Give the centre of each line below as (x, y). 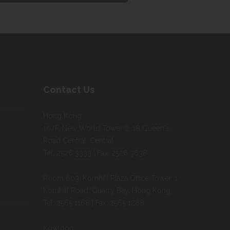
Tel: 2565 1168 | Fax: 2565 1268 (93, 203)
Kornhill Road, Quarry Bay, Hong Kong (107, 190)
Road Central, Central (78, 141)
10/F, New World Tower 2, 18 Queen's (106, 128)
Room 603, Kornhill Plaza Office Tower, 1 (110, 178)
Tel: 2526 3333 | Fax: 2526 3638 (95, 153)
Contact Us (69, 90)
